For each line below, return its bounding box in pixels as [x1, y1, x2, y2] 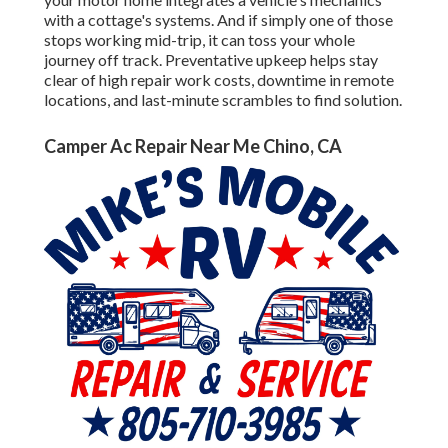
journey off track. [44, 50, 165, 70]
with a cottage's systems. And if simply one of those [44, 10, 393, 30]
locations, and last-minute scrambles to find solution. [44, 90, 402, 110]
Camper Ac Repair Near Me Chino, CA [44, 135, 342, 158]
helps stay [307, 50, 378, 70]
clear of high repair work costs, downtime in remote [44, 70, 394, 90]
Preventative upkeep [165, 50, 307, 70]
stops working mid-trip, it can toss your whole [44, 30, 355, 50]
